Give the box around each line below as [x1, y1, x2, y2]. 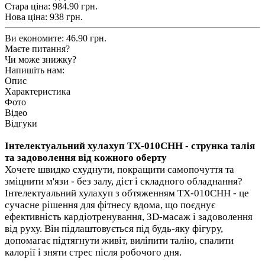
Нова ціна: [5, 11, 47, 22]
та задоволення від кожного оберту [5, 151, 167, 163]
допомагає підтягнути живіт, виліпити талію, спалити [5, 234, 234, 246]
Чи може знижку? [5, 54, 76, 64]
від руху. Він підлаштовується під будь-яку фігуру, [5, 222, 223, 234]
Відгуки [5, 118, 37, 128]
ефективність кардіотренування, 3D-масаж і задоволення [5, 211, 253, 222]
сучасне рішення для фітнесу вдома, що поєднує [5, 199, 215, 211]
